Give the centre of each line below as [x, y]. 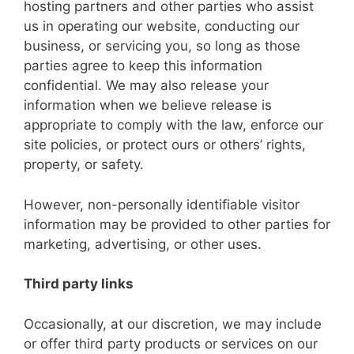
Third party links [79, 284]
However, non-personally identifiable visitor [162, 204]
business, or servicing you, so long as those [162, 46]
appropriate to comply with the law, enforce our [173, 125]
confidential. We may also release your [146, 85]
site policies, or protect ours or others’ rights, [165, 145]
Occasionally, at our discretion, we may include [173, 324]
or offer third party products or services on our [171, 343]
